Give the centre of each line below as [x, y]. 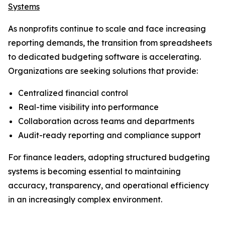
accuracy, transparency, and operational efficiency [108, 185]
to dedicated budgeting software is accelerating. [104, 57]
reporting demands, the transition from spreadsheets [110, 43]
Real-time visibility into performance [88, 107]
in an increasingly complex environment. [85, 199]
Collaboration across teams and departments [106, 121]
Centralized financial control [73, 93]
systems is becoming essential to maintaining [94, 171]
